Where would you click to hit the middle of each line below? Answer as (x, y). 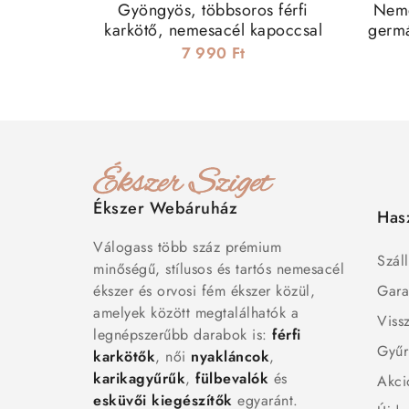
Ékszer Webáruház (165, 209)
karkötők (124, 357)
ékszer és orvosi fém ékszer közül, (204, 291)
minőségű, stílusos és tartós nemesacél (219, 269)
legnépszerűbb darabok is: (183, 335)
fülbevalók (232, 379)
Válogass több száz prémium (187, 247)
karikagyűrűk (139, 379)
